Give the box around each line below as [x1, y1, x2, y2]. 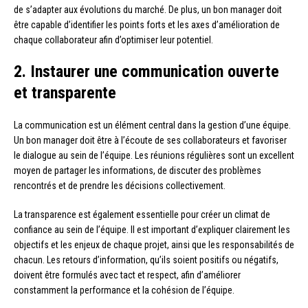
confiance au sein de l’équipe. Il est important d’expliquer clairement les [14, 224, 290, 236]
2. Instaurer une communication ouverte [14, 62, 279, 82]
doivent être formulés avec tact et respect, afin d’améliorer [14, 269, 241, 281]
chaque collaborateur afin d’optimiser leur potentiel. [14, 34, 213, 46]
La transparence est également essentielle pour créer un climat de [14, 209, 270, 221]
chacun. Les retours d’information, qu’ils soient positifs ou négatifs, [14, 254, 278, 266]
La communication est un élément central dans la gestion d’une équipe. [14, 120, 291, 131]
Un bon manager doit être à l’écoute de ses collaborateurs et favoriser [14, 135, 287, 146]
